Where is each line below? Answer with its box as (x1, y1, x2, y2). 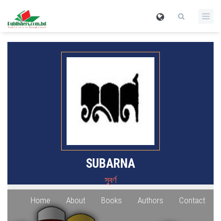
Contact (179, 195, 205, 205)
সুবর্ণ (105, 175, 116, 185)
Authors (138, 195, 163, 205)
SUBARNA (86, 156, 135, 171)
